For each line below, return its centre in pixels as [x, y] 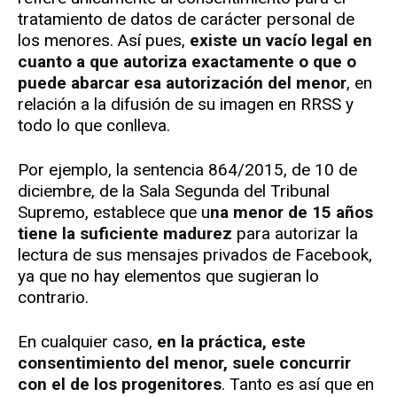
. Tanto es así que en [298, 385]
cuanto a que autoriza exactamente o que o [187, 62]
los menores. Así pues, [104, 41]
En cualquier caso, [87, 342]
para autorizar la [295, 234]
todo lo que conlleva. [94, 126]
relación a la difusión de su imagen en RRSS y [186, 105]
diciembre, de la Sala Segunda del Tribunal [174, 191]
